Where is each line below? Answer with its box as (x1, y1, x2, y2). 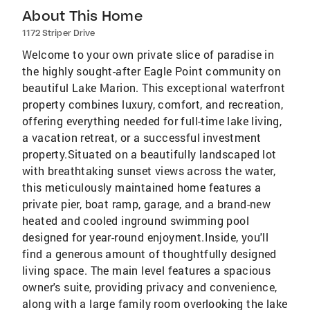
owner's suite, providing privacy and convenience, (22, 279, 277, 294)
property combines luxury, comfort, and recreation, (22, 96, 283, 111)
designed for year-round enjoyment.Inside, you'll (22, 229, 269, 244)
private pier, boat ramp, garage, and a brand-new (22, 196, 271, 211)
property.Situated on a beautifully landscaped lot (22, 146, 277, 161)
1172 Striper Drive (22, 27, 95, 38)
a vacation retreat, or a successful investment (22, 129, 262, 145)
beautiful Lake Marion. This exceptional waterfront (22, 80, 285, 95)
